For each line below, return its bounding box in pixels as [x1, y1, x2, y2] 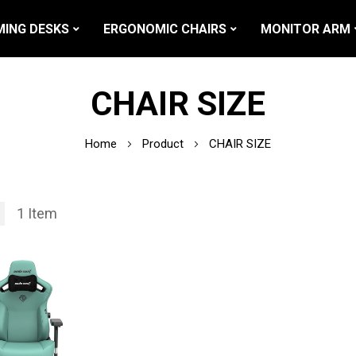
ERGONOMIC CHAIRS [103, 21, 226, 37]
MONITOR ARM [261, 21, 350, 37]
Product [142, 137, 187, 151]
